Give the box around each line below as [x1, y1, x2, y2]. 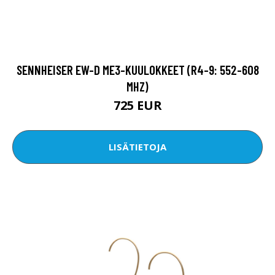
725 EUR [113, 96, 162, 114]
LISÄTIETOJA [109, 141, 166, 153]
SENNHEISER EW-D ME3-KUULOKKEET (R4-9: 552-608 [16, 61, 259, 77]
